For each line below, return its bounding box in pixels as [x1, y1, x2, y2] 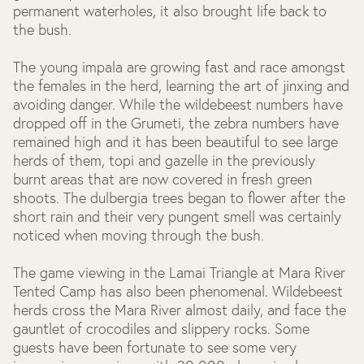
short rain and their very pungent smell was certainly [13, 207, 341, 226]
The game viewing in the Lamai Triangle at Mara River [13, 263, 345, 282]
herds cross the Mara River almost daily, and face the [13, 301, 346, 319]
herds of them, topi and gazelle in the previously [13, 151, 315, 170]
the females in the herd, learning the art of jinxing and [13, 76, 349, 95]
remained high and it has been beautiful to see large [13, 132, 338, 151]
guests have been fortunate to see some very [13, 338, 297, 357]
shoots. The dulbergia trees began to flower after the [13, 188, 345, 207]
